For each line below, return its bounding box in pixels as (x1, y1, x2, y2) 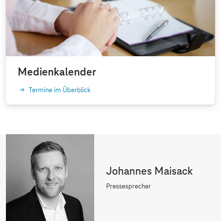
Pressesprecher (106, 183, 151, 191)
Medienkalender (18, 66, 96, 78)
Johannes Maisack (106, 166, 193, 178)
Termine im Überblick (29, 86, 91, 94)
